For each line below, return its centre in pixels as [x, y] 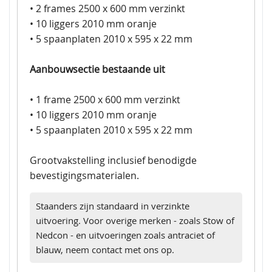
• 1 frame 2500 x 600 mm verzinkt [105, 100]
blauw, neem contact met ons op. [105, 250]
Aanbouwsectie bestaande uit [97, 70]
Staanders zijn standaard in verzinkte [113, 206]
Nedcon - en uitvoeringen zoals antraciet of [125, 235]
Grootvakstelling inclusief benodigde [113, 161]
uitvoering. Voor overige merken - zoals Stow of [135, 221]
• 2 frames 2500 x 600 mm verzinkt [107, 9]
